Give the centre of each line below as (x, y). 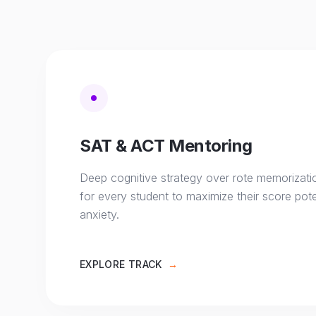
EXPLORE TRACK (121, 264)
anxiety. (99, 214)
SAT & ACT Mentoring (166, 146)
